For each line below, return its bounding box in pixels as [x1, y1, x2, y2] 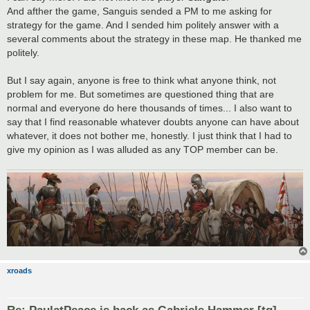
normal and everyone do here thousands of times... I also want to [7, 102, 292, 114]
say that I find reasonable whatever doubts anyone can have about [7, 116, 299, 128]
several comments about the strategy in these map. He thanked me [7, 33, 302, 45]
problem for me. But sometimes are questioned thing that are [7, 89, 274, 100]
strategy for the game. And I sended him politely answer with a [7, 19, 279, 31]
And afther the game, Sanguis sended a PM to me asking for [7, 6, 272, 17]
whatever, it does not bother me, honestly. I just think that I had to [7, 130, 292, 142]
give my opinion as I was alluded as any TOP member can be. [7, 144, 278, 156]
